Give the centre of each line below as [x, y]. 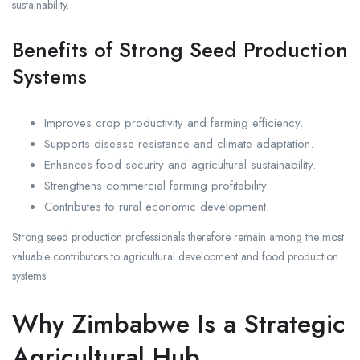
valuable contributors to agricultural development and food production [175, 257]
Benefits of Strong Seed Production [180, 50]
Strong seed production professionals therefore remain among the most [178, 237]
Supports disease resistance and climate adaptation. [179, 144]
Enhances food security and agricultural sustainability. [180, 165]
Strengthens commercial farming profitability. [157, 186]
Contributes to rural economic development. [157, 207]
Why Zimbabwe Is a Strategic [179, 324]
